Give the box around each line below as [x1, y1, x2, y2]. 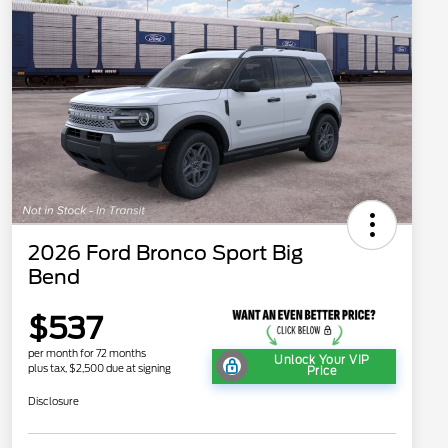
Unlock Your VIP [274, 353, 370, 367]
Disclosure [28, 394, 79, 407]
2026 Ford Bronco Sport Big [28, 240, 303, 265]
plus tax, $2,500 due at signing [28, 361, 171, 374]
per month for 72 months [28, 346, 146, 359]
